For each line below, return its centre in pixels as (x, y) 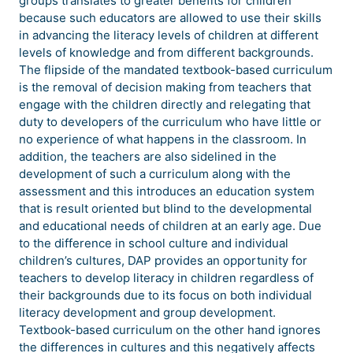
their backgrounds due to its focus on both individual (165, 295)
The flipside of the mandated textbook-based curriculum (176, 70)
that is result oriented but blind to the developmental (165, 209)
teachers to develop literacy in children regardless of (166, 278)
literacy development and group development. (147, 313)
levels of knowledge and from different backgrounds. (166, 53)
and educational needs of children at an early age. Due (170, 226)
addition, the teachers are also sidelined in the (148, 157)
